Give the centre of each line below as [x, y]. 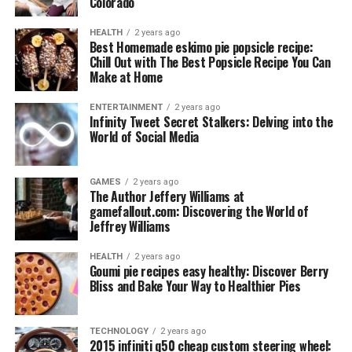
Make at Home [126, 77]
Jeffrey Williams [130, 226]
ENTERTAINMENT [126, 107]
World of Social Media [144, 137]
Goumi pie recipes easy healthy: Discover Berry [209, 271]
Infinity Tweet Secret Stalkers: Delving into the [211, 122]
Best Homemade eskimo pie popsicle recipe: [201, 47]
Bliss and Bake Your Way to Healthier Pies [195, 286]
